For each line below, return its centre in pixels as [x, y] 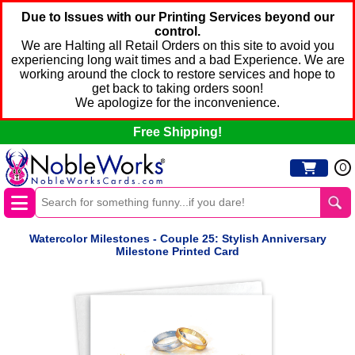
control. [177, 31]
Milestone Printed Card [177, 252]
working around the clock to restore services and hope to [177, 74]
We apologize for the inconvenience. [177, 103]
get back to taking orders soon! [177, 88]
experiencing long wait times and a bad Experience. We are [177, 60]
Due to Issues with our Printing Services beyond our [177, 17]
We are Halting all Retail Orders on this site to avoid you [177, 46]
